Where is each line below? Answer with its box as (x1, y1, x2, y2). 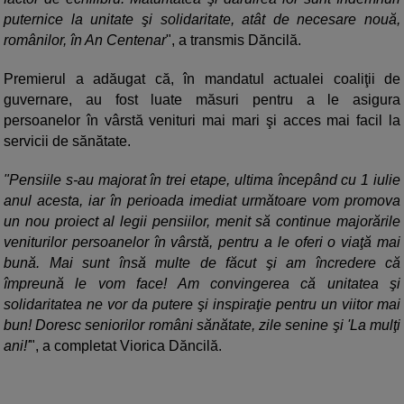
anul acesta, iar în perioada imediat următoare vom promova (4, 193, 400, 209)
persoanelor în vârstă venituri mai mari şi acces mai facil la (4, 113, 400, 129)
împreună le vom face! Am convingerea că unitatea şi (4, 276, 400, 292)
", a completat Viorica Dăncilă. (30, 338, 222, 354)
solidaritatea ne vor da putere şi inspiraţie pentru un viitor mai (4, 297, 400, 313)
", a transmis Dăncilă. (166, 32, 301, 49)
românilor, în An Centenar (4, 32, 166, 49)
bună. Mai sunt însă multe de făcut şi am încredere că (4, 255, 400, 271)
